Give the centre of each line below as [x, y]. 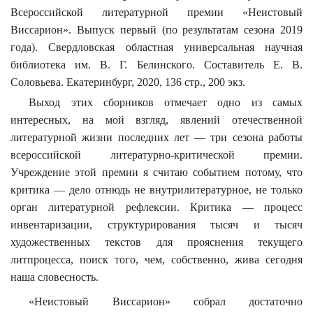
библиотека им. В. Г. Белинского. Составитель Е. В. [156, 65]
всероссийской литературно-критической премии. [156, 154]
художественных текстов [83, 242]
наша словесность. [54, 277]
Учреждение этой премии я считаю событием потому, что [156, 172]
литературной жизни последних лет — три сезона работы [156, 137]
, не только [276, 189]
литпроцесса [41, 259]
